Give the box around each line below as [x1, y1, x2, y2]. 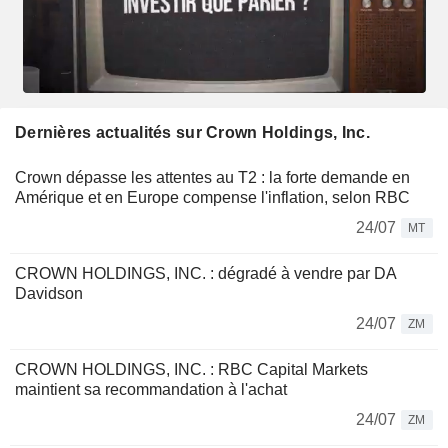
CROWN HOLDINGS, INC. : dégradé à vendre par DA [15, 264, 396, 282]
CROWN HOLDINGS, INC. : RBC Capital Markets [15, 360, 368, 378]
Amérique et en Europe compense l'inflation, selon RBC [15, 188, 410, 206]
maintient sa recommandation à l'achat [15, 380, 287, 398]
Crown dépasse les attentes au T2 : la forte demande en [15, 168, 410, 186]
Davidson [15, 284, 83, 302]
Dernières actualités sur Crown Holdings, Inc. [15, 123, 370, 141]
